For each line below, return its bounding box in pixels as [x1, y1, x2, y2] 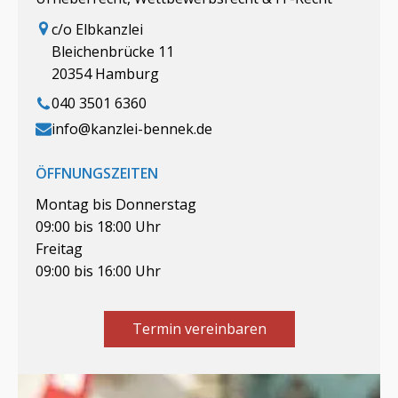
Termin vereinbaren [131, 318, 267, 338]
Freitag [36, 238, 83, 259]
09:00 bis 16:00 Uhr [36, 260, 161, 281]
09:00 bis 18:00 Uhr [36, 216, 161, 236]
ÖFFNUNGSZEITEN [36, 163, 158, 183]
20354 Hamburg [52, 63, 159, 84]
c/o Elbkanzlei [52, 19, 143, 39]
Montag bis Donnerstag [36, 194, 196, 214]
